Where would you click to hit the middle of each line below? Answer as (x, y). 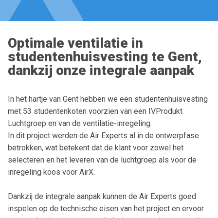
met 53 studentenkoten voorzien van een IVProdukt (95, 111)
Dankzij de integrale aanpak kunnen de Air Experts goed (102, 196)
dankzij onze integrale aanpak (101, 70)
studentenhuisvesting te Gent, (105, 57)
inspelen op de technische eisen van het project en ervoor (106, 209)
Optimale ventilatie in (75, 43)
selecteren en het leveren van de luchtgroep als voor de (102, 160)
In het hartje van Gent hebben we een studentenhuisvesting (108, 99)
